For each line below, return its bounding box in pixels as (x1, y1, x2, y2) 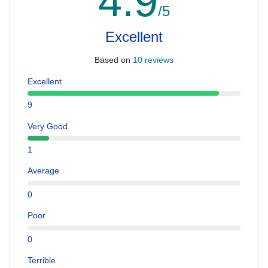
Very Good (28, 121, 68, 131)
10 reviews (130, 54, 173, 65)
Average (28, 166, 59, 176)
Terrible (28, 255, 56, 266)
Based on (95, 54, 130, 65)
